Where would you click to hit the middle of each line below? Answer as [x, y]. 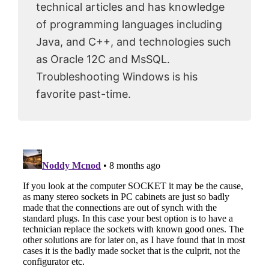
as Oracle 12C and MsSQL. [103, 59]
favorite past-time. [83, 94]
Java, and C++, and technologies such [134, 42]
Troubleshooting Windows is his [117, 77]
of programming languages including [129, 25]
